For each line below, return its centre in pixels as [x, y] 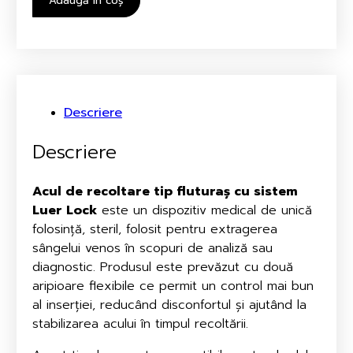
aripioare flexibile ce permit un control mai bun [173, 286]
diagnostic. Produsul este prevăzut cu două [162, 267]
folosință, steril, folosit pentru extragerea [154, 229]
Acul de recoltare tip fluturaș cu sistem [165, 191]
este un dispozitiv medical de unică [204, 210]
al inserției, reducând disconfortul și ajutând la [169, 305]
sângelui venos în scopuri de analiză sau [152, 248]
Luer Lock [64, 210]
